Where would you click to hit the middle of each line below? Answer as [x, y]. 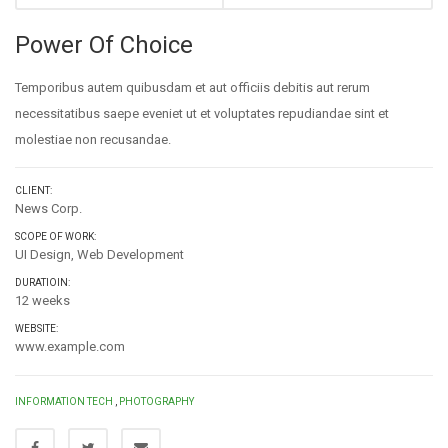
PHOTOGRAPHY [156, 401]
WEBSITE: [36, 328]
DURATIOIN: [42, 282]
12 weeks [42, 300]
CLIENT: [33, 190]
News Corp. [48, 208]
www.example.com [70, 346]
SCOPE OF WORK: [55, 236]
